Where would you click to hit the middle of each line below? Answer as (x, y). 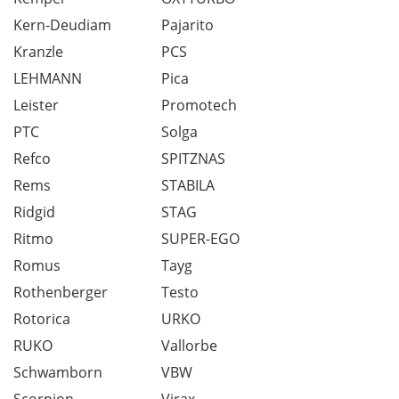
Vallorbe (189, 346)
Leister (36, 105)
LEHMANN (48, 78)
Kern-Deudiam (62, 25)
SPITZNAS (193, 159)
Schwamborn (58, 372)
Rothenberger (61, 292)
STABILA (188, 185)
